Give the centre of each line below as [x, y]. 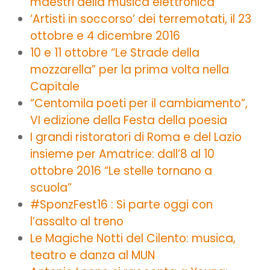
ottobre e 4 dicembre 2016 [105, 36]
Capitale [55, 86]
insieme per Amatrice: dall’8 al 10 [122, 154]
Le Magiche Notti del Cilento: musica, [133, 238]
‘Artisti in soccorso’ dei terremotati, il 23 [141, 19]
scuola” [51, 187]
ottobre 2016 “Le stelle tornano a [121, 171]
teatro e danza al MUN [93, 255]
